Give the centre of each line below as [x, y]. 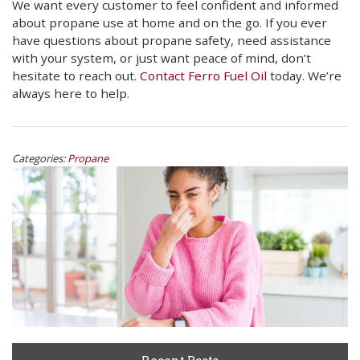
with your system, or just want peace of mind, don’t [162, 57]
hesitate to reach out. [76, 75]
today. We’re [304, 75]
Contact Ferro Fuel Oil [203, 75]
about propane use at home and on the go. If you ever [170, 22]
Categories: [39, 158]
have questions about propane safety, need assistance [172, 40]
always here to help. [71, 93]
